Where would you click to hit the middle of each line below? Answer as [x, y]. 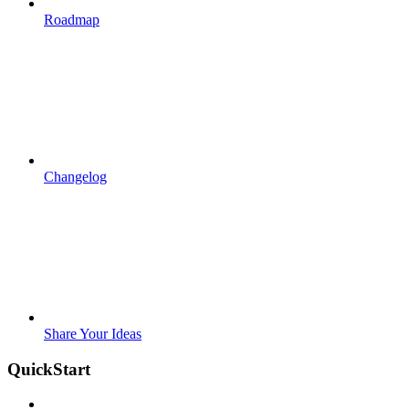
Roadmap [72, 19]
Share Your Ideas [93, 333]
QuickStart [49, 369]
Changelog [75, 176]
